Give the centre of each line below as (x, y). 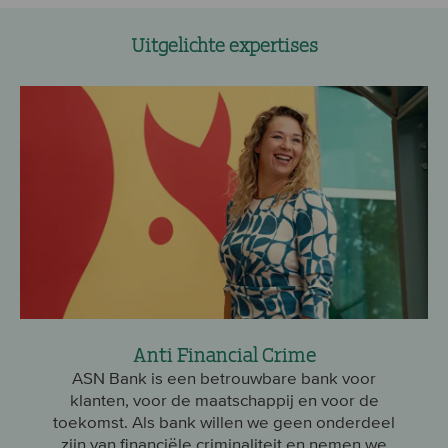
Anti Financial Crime (224, 352)
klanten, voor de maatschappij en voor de (224, 399)
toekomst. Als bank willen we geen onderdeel (224, 421)
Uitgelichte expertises (224, 43)
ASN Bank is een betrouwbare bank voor (224, 377)
